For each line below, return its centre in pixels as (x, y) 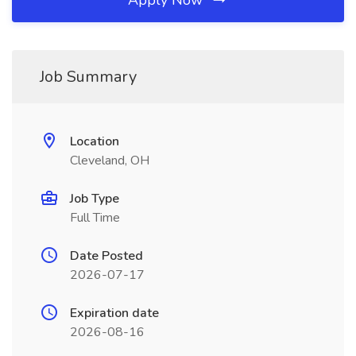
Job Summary (88, 77)
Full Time (95, 218)
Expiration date (114, 313)
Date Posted (106, 256)
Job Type (95, 199)
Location (95, 141)
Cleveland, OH (110, 161)
